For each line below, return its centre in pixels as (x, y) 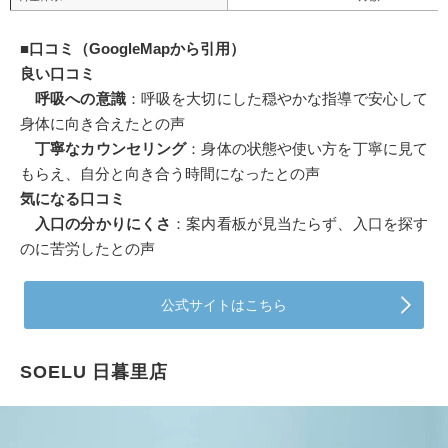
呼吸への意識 (73, 99)
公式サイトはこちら (224, 305)
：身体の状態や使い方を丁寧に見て (307, 149)
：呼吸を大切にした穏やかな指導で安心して (277, 99)
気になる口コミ (72, 199)
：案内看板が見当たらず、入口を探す (300, 224)
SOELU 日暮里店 (94, 372)
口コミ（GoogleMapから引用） (137, 49)
